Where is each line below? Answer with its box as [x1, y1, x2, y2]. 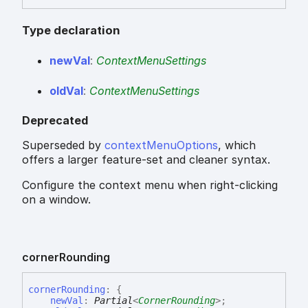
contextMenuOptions [104, 137, 218, 152]
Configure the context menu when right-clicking [22, 177, 278, 192]
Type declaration [22, 23, 120, 37]
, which [218, 137, 256, 152]
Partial [94, 294, 133, 306]
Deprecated [22, 113, 88, 127]
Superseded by [22, 137, 104, 152]
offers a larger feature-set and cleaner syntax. [22, 152, 270, 166]
